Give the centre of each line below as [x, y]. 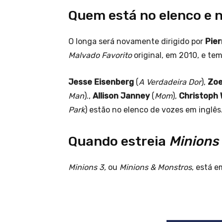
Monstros [175, 167]
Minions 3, [88, 167]
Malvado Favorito [100, 55]
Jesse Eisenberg [101, 82]
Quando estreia [119, 141]
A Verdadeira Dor [170, 82]
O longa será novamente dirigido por [137, 42]
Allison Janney [121, 96]
